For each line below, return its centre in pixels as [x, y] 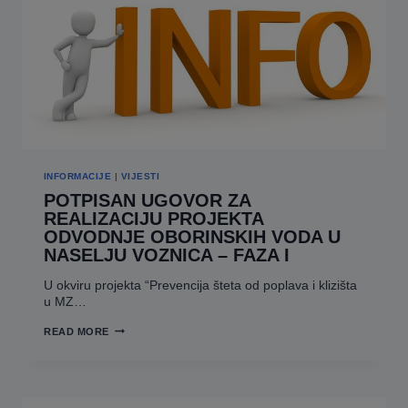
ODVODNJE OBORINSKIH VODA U [192, 236]
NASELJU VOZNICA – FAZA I [167, 255]
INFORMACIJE [78, 177]
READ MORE [77, 331]
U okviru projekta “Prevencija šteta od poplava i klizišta [200, 285]
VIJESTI [140, 177]
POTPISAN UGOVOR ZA [147, 200]
